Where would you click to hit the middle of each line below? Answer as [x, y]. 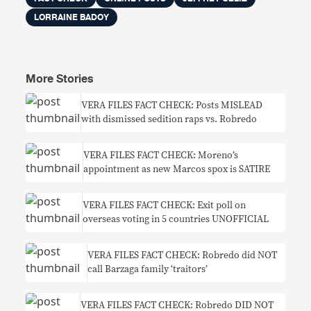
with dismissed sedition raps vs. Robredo [169, 119]
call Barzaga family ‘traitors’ [148, 269]
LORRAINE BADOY [72, 17]
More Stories [60, 79]
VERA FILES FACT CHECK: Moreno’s [160, 155]
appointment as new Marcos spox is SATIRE [176, 169]
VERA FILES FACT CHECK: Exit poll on [164, 205]
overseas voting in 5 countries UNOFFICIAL [175, 219]
